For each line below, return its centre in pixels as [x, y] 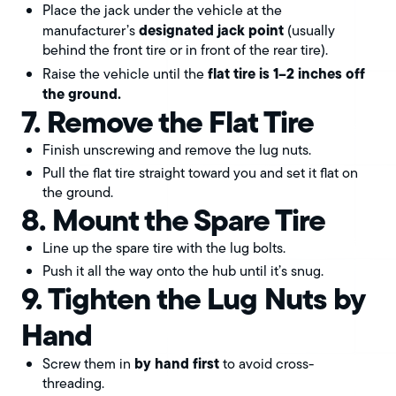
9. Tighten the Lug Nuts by [193, 299]
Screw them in [88, 364]
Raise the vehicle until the [125, 74]
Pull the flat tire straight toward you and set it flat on [200, 173]
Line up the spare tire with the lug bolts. [164, 248]
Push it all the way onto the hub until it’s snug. [183, 271]
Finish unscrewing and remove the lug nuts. [177, 150]
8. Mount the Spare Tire [173, 221]
